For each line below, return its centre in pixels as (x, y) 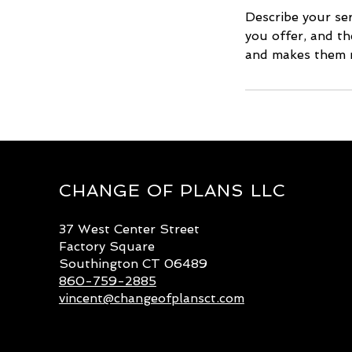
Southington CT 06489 (133, 264)
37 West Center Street (129, 229)
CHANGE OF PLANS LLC (172, 190)
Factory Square (106, 246)
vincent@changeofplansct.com (151, 298)
